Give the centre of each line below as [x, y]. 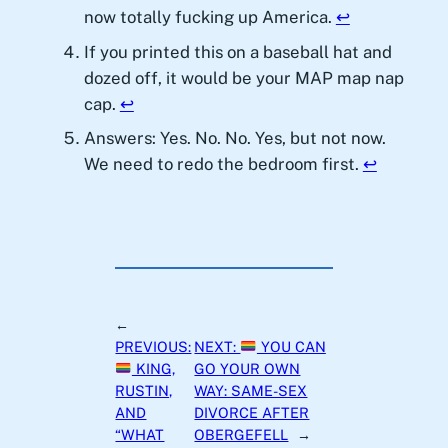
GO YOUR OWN [247, 368]
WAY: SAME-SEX [251, 390]
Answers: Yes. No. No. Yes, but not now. [234, 138]
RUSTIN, [144, 390]
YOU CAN [291, 346]
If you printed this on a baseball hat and [237, 51]
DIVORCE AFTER [252, 412]
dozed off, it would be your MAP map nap [243, 77]
